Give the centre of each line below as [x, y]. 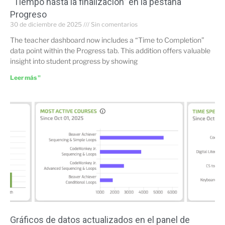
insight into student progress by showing [74, 61]
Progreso [28, 14]
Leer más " [25, 78]
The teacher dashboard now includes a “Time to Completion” [107, 40]
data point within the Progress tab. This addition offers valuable [110, 50]
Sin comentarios [114, 24]
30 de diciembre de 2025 [47, 24]
